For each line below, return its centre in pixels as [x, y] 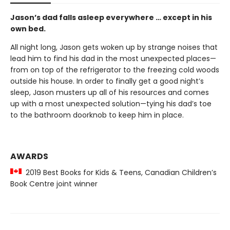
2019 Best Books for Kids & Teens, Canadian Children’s [119, 172]
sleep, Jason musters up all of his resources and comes [110, 92]
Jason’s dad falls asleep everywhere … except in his [111, 17]
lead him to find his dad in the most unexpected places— [113, 59]
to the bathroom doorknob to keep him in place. [97, 115]
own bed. [28, 29]
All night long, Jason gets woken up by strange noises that [114, 47]
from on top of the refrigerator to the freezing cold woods [115, 70]
